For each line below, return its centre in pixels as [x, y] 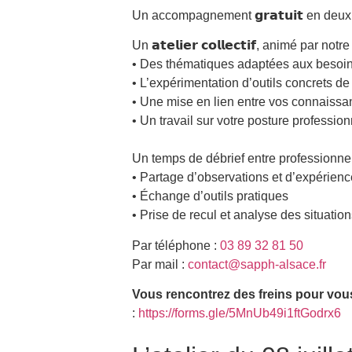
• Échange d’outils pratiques [210, 196]
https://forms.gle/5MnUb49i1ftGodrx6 [240, 313]
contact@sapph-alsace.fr [257, 264]
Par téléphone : [176, 245]
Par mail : [160, 264]
